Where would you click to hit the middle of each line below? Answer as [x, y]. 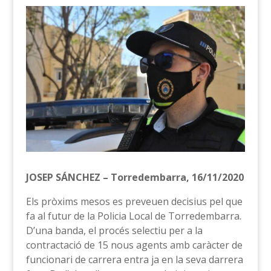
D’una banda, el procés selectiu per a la [114, 231]
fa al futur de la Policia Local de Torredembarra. [133, 216]
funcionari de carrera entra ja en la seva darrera [134, 260]
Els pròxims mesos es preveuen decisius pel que [134, 202]
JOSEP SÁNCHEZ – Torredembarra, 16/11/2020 [135, 178]
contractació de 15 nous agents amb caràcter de [134, 245]
